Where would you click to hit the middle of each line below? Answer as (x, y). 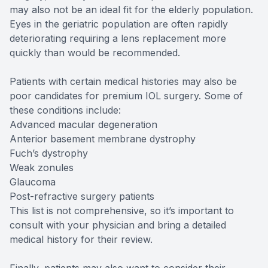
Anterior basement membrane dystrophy (103, 139)
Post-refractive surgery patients (82, 197)
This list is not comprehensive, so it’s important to (122, 211)
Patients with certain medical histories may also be (123, 82)
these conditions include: (65, 110)
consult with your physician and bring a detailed (118, 225)
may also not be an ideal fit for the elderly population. (131, 10)
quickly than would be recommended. (95, 53)
